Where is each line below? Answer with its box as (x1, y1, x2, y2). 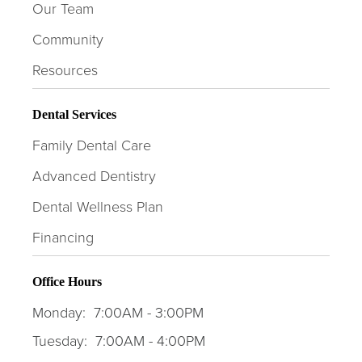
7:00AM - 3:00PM (94, 302, 204, 322)
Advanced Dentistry (32, 166, 156, 186)
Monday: (32, 302, 86, 322)
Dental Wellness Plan (32, 196, 163, 217)
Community (32, 29, 103, 49)
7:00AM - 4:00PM (95, 330, 205, 351)
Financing (32, 227, 94, 247)
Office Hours (32, 275, 102, 289)
